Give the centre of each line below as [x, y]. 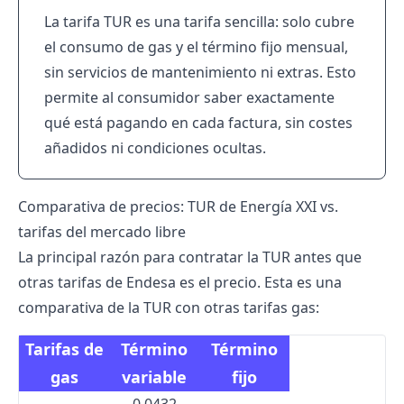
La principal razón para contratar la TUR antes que [190, 257]
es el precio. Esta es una [259, 282]
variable [154, 377]
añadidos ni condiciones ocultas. [155, 148]
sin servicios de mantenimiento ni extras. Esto [200, 72]
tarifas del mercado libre [102, 232]
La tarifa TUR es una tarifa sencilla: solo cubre [199, 22]
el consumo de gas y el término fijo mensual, [196, 47]
